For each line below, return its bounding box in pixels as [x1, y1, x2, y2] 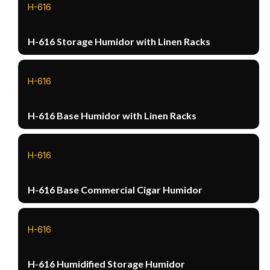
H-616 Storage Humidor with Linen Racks [28, 35, 211, 47]
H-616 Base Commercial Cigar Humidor [28, 183, 203, 195]
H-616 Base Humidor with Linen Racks [28, 109, 197, 121]
